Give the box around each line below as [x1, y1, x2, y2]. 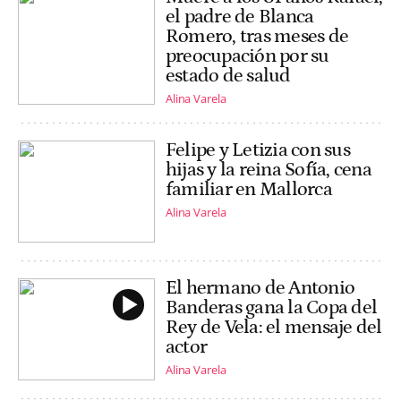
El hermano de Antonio [166, 276, 355, 299]
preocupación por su [166, 44, 329, 67]
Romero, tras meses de [166, 24, 349, 47]
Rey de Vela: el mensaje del [166, 315, 382, 338]
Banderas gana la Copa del [166, 295, 378, 319]
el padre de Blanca [166, 4, 314, 28]
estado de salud [166, 64, 291, 87]
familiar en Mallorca [166, 177, 332, 200]
